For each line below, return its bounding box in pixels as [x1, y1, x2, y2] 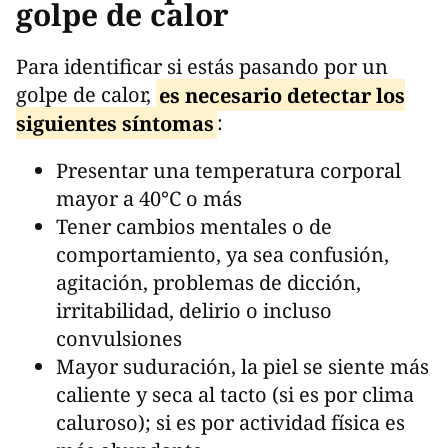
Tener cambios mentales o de [56, 213, 332, 241]
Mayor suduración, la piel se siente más [56, 353, 429, 381]
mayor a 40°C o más [56, 185, 247, 213]
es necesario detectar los [158, 81, 405, 109]
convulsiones [56, 325, 182, 353]
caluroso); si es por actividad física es [56, 409, 405, 437]
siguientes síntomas [16, 109, 214, 137]
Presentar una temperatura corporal [56, 157, 401, 185]
